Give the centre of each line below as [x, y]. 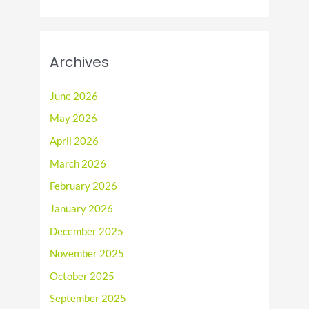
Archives [80, 62]
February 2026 [84, 186]
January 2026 [82, 208]
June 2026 [74, 96]
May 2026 [74, 119]
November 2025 [87, 254]
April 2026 [74, 141]
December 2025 [87, 231]
